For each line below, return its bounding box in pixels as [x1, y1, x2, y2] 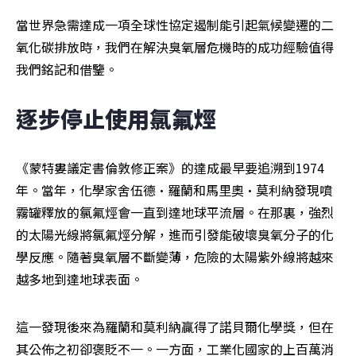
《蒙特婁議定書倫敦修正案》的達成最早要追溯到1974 [16, 158, 324, 178]
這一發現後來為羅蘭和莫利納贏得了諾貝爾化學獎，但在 [16, 317, 334, 337]
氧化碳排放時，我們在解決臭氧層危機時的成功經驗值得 [16, 37, 334, 57]
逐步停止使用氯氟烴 [16, 103, 216, 135]
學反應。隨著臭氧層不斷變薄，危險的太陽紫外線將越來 [16, 247, 334, 267]
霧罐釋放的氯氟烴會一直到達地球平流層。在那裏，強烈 [16, 203, 334, 222]
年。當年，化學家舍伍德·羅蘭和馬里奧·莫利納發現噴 [16, 180, 332, 200]
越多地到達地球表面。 [16, 269, 143, 289]
